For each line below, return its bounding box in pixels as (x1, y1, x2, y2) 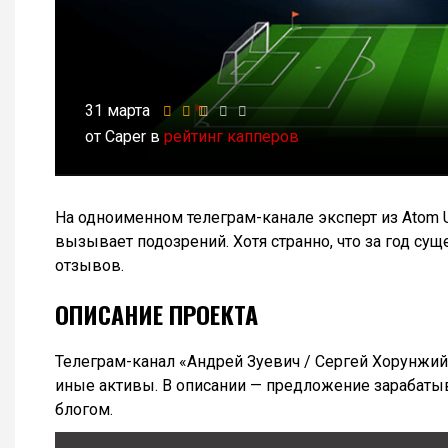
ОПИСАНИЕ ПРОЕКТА (55, 296, 258, 333)
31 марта (85, 101, 150, 121)
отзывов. (55, 256, 124, 276)
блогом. (55, 399, 113, 419)
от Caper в (85, 127, 164, 147)
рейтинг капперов (164, 127, 299, 147)
